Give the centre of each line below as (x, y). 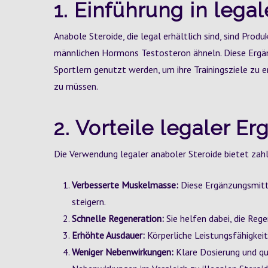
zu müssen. (76, 86)
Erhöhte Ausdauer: (108, 235)
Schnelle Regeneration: (118, 218)
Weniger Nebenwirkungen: (123, 252)
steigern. (89, 202)
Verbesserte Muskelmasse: (125, 185)
